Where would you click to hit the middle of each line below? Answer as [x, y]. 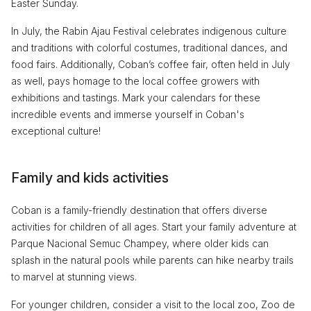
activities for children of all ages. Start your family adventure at [154, 226]
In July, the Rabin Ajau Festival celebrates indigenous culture [149, 31]
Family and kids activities [90, 177]
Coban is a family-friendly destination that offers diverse [139, 210]
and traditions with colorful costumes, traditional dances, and [149, 47]
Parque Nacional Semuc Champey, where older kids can [140, 243]
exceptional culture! [56, 131]
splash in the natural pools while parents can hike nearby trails [152, 260]
